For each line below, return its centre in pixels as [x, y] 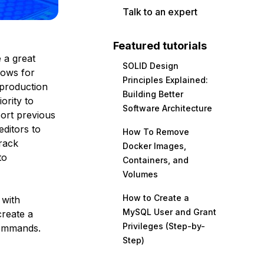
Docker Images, [154, 146]
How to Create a [156, 198]
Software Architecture [167, 108]
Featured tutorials [160, 46]
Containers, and [156, 160]
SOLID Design [151, 66]
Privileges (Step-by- [164, 226]
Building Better [153, 94]
